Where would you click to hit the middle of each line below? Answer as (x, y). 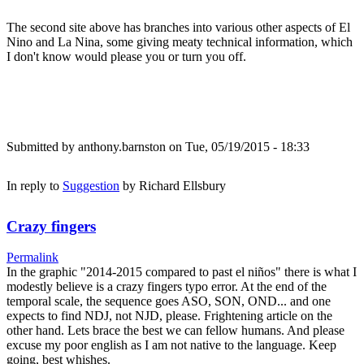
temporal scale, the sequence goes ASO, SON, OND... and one (169, 301)
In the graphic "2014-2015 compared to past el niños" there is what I (182, 272)
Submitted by (42, 146)
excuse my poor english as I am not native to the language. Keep (171, 345)
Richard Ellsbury (182, 185)
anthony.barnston (122, 146)
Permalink (32, 258)
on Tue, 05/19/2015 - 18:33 (238, 146)
